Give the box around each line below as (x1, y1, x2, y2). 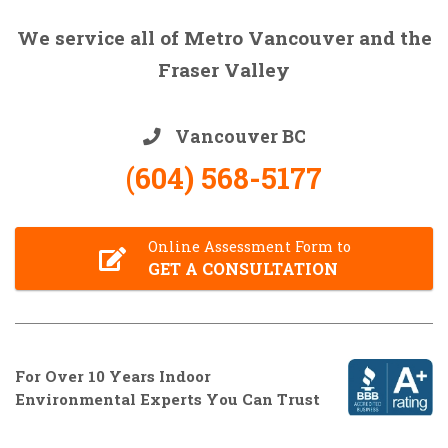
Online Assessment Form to (147, 237, 351, 256)
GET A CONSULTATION (147, 258, 338, 279)
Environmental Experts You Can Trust (15, 388, 320, 409)
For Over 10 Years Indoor (15, 365, 211, 386)
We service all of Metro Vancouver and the (16, 25, 432, 50)
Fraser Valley (158, 57, 290, 82)
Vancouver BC (170, 125, 306, 148)
